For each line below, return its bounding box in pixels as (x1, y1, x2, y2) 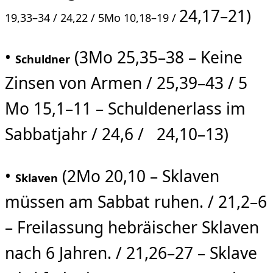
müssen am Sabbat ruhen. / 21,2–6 (5, 190, 267, 213)
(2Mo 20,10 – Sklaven (58, 165, 219, 187)
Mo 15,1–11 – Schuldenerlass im (5, 97, 246, 120)
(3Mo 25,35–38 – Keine (70, 46, 243, 69)
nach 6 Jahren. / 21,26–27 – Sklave (5, 241, 257, 264)
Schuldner (15, 52, 70, 67)
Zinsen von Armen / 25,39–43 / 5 (5, 72, 247, 94)
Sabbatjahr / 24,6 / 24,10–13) (5, 123, 229, 146)
